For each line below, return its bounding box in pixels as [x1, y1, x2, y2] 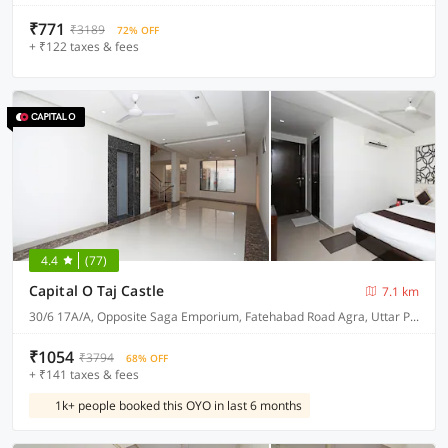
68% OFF [126, 351, 168, 365]
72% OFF [117, 23, 159, 37]
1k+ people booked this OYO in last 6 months [55, 397, 302, 414]
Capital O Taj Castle [29, 281, 164, 300]
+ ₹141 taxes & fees [29, 366, 139, 383]
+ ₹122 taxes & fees [29, 38, 139, 55]
